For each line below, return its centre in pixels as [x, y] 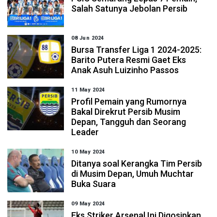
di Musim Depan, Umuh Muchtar [133, 174]
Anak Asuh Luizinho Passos [125, 70]
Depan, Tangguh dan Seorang [129, 122]
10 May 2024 [88, 152]
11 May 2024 [88, 90]
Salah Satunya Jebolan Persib [130, 8]
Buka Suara [94, 184]
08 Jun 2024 [88, 38]
